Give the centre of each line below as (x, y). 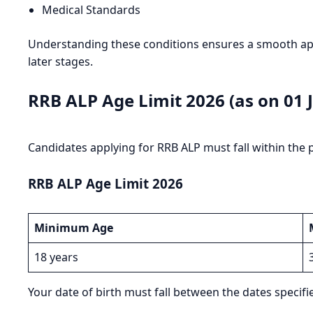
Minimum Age (74, 228)
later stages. (60, 62)
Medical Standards (91, 10)
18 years (56, 257)
